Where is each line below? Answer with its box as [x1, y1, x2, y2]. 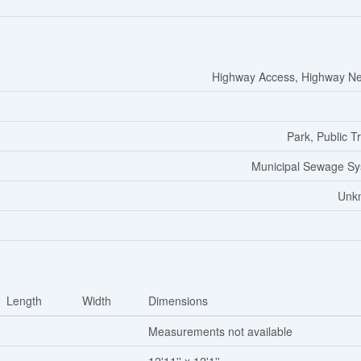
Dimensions [148, 293, 208, 309]
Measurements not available [148, 323, 293, 340]
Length [6, 293, 42, 309]
